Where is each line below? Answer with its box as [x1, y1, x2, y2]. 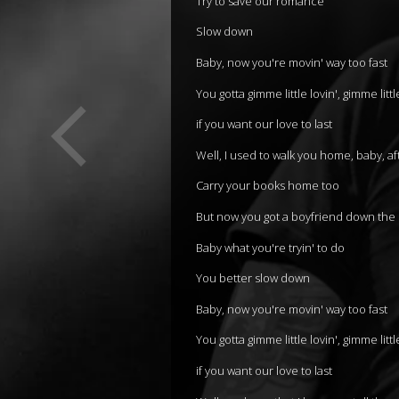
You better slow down [196, 270, 310, 287]
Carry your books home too [196, 177, 339, 194]
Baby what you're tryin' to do [196, 239, 345, 256]
